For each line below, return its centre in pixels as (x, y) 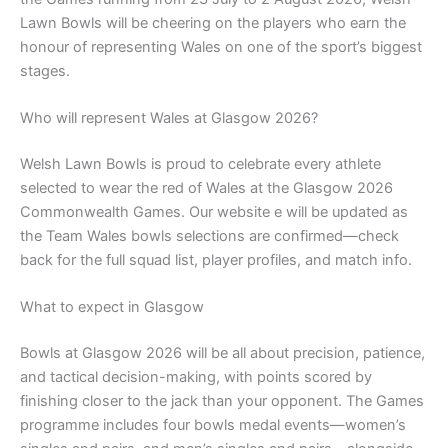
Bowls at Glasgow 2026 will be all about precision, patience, (222, 352)
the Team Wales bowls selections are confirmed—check (209, 235)
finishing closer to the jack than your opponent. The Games (222, 400)
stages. (45, 70)
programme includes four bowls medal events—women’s (213, 424)
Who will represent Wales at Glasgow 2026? (169, 117)
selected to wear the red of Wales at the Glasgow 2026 (206, 187)
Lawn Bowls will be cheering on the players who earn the (213, 22)
